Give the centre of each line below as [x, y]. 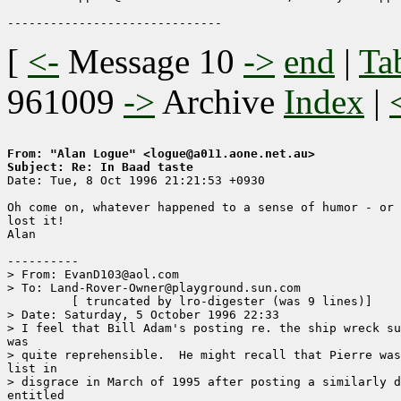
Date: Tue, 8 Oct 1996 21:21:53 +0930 [136, 181]
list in [32, 369]
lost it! [36, 221]
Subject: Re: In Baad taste [100, 167]
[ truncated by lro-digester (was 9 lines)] [36, 302]
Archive [219, 102]
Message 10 [151, 62]
